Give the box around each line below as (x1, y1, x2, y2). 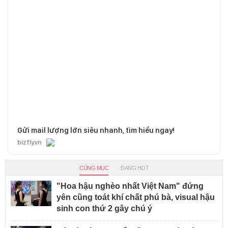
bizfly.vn (17, 138, 42, 146)
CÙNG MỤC (79, 164, 108, 171)
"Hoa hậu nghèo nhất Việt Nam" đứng (56, 181, 204, 190)
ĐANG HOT (121, 164, 149, 171)
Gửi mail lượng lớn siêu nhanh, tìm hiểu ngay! (17, 125, 175, 135)
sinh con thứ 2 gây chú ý (56, 204, 152, 213)
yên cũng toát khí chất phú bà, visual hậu (56, 192, 215, 202)
